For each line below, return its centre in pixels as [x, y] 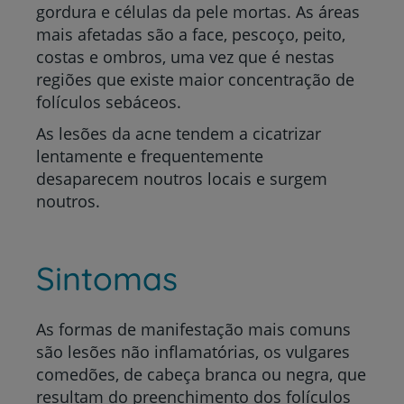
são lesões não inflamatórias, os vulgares [193, 352]
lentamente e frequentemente [150, 156]
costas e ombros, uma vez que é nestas [185, 57]
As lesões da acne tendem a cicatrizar [179, 133]
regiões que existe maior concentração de [195, 79]
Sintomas [107, 278]
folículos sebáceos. [109, 102]
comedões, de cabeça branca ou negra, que [201, 374]
